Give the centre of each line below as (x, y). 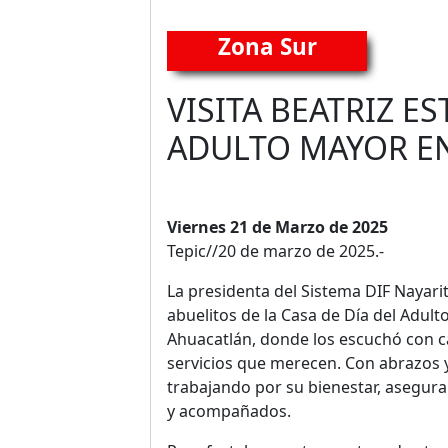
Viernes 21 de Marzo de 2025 (277, 227)
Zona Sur (267, 47)
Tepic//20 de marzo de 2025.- (275, 251)
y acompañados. (229, 411)
